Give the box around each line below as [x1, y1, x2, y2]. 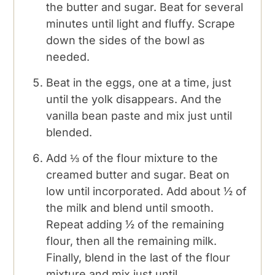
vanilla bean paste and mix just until [46, 109, 233, 122]
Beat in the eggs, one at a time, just [46, 76, 232, 89]
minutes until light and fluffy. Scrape [46, 17, 236, 30]
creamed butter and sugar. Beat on [46, 168, 230, 181]
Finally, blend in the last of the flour [46, 250, 231, 264]
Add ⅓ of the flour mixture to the [46, 151, 219, 165]
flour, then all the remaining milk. [46, 234, 217, 247]
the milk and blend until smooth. [46, 201, 214, 214]
